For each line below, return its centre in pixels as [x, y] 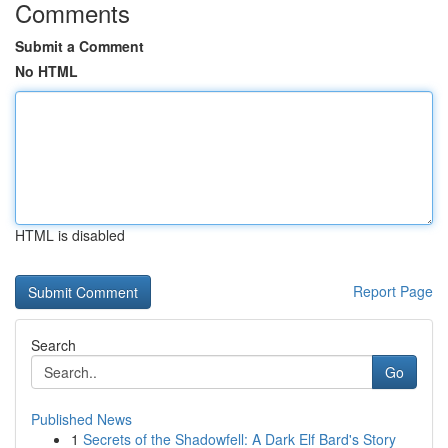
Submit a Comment [79, 46]
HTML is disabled [70, 235]
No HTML [46, 71]
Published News [81, 419]
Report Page [393, 291]
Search [53, 345]
